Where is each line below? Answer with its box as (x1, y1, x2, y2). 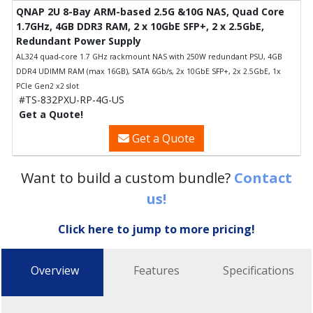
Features (133, 262, 180, 278)
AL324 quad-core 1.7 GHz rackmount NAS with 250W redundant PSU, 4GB (16, 51, 282, 61)
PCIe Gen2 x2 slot (16, 80, 79, 91)
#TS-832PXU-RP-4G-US (19, 92, 124, 106)
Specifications (223, 262, 294, 278)
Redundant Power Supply (16, 34, 141, 48)
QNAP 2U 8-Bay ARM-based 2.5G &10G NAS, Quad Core (16, 4, 284, 18)
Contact (234, 168, 292, 187)
